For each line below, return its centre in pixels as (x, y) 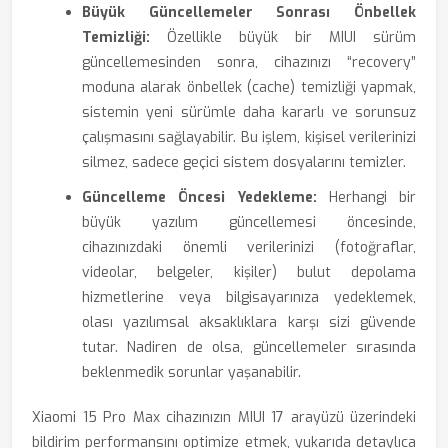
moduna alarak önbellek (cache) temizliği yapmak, (249, 87)
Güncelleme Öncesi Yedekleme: (199, 197)
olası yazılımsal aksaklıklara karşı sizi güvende (249, 322)
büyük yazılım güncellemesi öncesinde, (249, 222)
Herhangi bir (366, 197)
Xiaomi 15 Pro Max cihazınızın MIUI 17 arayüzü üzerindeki (224, 417)
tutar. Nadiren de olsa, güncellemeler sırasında (249, 347)
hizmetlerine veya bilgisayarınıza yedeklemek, (249, 297)
